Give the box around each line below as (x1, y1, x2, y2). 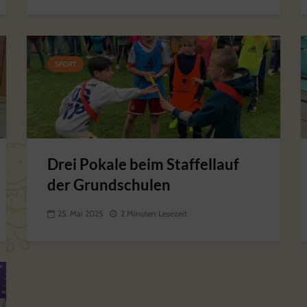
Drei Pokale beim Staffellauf (47, 155, 239, 173)
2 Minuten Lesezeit (121, 208, 187, 219)
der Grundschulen (47, 175, 171, 194)
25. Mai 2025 (58, 208, 103, 219)
